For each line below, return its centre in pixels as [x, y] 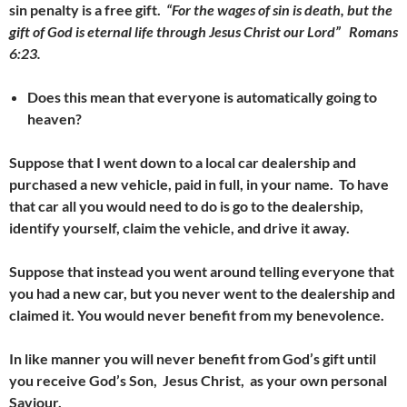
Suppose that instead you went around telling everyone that [202, 271]
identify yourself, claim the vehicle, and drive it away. [182, 228]
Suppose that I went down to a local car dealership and [183, 162]
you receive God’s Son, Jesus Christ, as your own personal [198, 380]
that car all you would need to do [114, 206]
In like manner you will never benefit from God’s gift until [193, 358]
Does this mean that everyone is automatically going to [202, 97]
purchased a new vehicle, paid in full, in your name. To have [199, 184]
